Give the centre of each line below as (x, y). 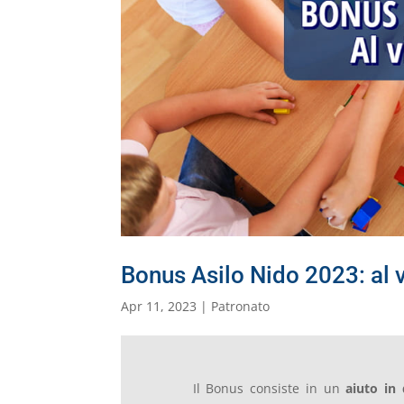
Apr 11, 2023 (159, 306)
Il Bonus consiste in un (269, 389)
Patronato (241, 306)
